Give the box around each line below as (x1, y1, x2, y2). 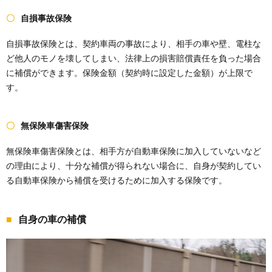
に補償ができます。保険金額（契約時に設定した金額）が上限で (6, 67, 253, 78)
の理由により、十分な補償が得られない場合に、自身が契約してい (6, 160, 261, 171)
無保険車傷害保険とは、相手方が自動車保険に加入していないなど (6, 146, 261, 157)
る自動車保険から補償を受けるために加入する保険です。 (6, 175, 227, 186)
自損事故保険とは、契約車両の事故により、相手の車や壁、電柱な (6, 38, 261, 49)
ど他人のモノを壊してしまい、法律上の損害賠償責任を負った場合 (6, 53, 261, 64)
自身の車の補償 (18, 213, 86, 225)
